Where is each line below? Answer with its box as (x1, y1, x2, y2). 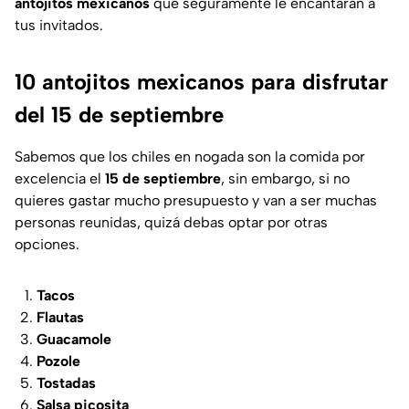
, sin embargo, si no (221, 170, 350, 188)
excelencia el (15, 170, 105, 188)
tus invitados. (15, 16, 103, 35)
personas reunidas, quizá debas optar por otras (15, 214, 328, 232)
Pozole (37, 352, 80, 371)
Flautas (37, 309, 84, 327)
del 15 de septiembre (15, 101, 224, 129)
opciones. (15, 236, 79, 254)
